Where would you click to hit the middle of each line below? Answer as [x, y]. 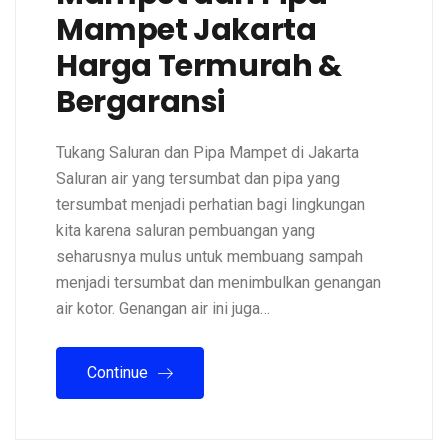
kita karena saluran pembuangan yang [185, 231]
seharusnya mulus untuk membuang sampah [209, 257]
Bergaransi [141, 102]
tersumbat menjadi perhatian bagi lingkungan [210, 205]
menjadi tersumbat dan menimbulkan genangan [218, 283]
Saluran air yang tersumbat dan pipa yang [198, 179]
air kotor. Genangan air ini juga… [163, 309]
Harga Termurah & [199, 66]
